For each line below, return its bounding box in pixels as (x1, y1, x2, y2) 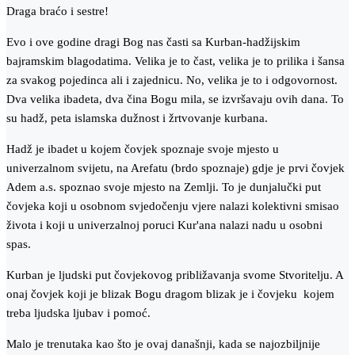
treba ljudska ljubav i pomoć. (6, 307, 151, 320)
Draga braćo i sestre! (6, 5, 109, 18)
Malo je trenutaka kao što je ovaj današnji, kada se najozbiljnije (6, 338, 320, 351)
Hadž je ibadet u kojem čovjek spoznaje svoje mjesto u (6, 143, 279, 156)
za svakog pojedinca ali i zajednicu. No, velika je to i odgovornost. (6, 74, 338, 87)
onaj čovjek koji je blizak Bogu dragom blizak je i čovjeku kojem (6, 288, 334, 301)
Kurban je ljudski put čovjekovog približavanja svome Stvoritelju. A (6, 269, 343, 282)
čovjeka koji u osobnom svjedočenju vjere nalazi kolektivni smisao (6, 200, 339, 213)
